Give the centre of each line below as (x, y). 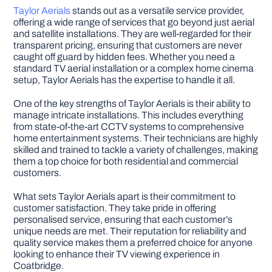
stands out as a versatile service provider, (158, 10)
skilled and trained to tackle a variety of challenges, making (136, 149)
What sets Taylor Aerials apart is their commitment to (125, 196)
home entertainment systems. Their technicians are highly (136, 138)
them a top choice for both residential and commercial (126, 161)
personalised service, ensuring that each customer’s (123, 219)
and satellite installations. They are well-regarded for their (133, 33)
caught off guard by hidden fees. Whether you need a (124, 56)
